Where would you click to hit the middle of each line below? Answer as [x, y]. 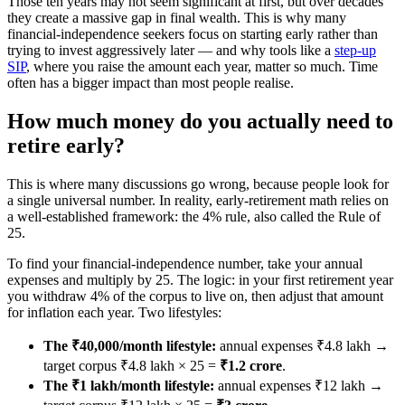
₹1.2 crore [251, 365]
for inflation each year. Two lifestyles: [114, 312]
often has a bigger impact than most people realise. [151, 82]
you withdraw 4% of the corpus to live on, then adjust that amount [195, 296]
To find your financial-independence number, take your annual [185, 263]
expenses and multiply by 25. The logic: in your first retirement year [200, 279]
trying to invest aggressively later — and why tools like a [171, 50]
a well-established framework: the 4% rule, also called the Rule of [194, 216]
